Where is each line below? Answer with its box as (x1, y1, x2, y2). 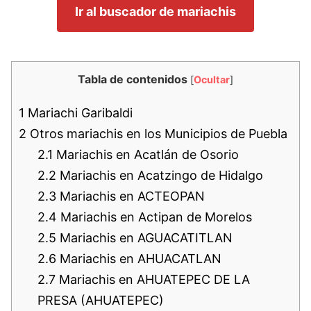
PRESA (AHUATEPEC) (37, 292, 164, 308)
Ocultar (194, 73, 230, 85)
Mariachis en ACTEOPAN (56, 188, 205, 203)
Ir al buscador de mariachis (75, 3, 236, 19)
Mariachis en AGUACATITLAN (56, 230, 233, 245)
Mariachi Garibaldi (24, 105, 133, 120)
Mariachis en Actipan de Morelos (57, 209, 252, 224)
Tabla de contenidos (78, 72, 187, 86)
